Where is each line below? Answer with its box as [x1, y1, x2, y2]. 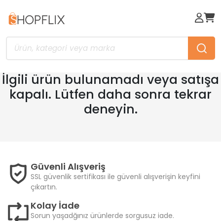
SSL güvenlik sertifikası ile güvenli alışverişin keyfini [31, 172, 200, 182]
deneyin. [83, 101, 138, 118]
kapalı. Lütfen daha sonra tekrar [9, 86, 212, 103]
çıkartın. [31, 182, 57, 192]
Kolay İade [31, 199, 79, 212]
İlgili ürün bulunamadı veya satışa [2, 71, 219, 88]
